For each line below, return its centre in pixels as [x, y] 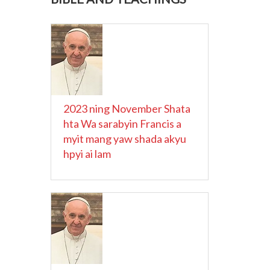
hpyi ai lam [87, 154]
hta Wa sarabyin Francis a [122, 124]
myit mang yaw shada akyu [124, 139]
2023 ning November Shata [127, 108]
